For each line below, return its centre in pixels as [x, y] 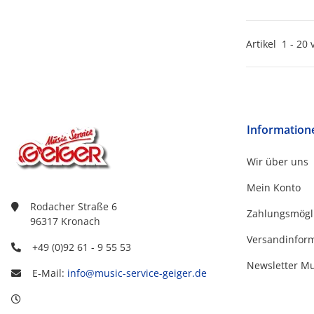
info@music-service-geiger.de [137, 273]
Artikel [264, 44]
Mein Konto [274, 188]
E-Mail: [50, 273]
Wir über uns [278, 162]
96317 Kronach [65, 221]
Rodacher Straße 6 [74, 207]
